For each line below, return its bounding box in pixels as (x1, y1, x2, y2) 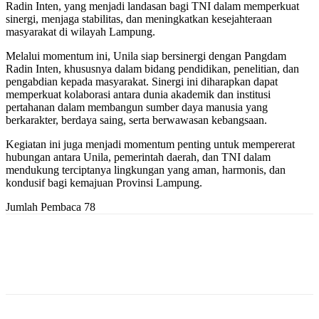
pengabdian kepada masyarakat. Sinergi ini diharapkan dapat (6, 75, 278, 88)
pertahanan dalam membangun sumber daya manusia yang (6, 101, 268, 114)
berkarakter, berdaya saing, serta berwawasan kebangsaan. (6, 114, 267, 127)
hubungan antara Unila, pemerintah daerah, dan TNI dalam (6, 151, 271, 164)
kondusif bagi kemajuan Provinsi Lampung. (6, 177, 202, 189)
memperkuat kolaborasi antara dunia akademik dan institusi (6, 88, 271, 101)
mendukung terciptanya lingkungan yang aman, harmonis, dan (6, 164, 286, 177)
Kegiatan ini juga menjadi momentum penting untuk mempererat (6, 138, 295, 151)
